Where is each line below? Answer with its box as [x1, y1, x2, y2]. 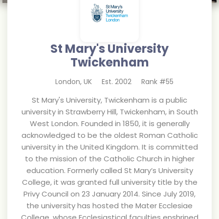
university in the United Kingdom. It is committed [21, 142, 198, 152]
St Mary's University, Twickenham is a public [32, 95, 187, 105]
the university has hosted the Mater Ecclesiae [26, 200, 193, 211]
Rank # [141, 77, 166, 87]
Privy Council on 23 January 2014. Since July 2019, [23, 189, 196, 199]
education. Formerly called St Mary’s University [26, 165, 193, 175]
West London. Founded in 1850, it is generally [29, 118, 190, 129]
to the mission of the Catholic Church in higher [24, 153, 195, 164]
